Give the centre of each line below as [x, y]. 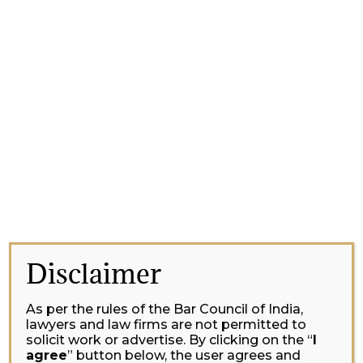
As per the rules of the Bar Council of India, [165, 309]
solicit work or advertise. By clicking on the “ [170, 340]
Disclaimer [94, 273]
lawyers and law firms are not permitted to [167, 325]
